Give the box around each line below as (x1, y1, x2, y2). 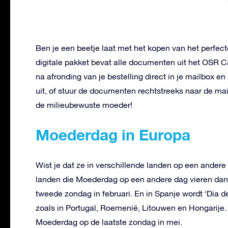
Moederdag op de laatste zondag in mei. (36, 217, 182, 227)
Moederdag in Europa (36, 126, 190, 145)
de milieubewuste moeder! (36, 100, 132, 110)
